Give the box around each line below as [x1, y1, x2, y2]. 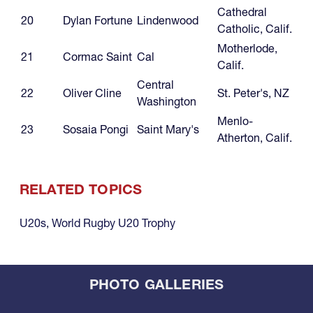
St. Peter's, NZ [217, 85, 289, 100]
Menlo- [217, 113, 253, 128]
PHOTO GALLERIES [89, 275, 224, 293]
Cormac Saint [63, 49, 132, 64]
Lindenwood [137, 13, 201, 27]
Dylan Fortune [63, 13, 133, 27]
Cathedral [217, 4, 267, 19]
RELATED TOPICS [20, 180, 143, 198]
